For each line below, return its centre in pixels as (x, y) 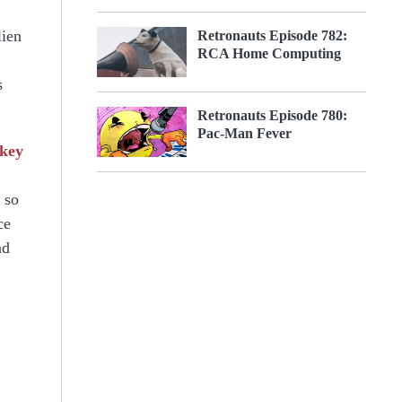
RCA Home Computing (269, 53)
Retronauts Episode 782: (272, 35)
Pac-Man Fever (245, 133)
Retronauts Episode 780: (272, 115)
